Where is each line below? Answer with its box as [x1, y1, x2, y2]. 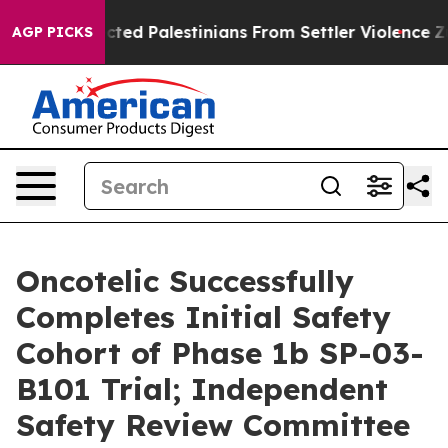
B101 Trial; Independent [16, 370, 388, 408]
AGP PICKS [12, 23, 93, 41]
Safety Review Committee [16, 406, 410, 444]
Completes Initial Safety [16, 298, 391, 336]
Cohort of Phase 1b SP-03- [16, 334, 424, 372]
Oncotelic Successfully [16, 262, 354, 300]
